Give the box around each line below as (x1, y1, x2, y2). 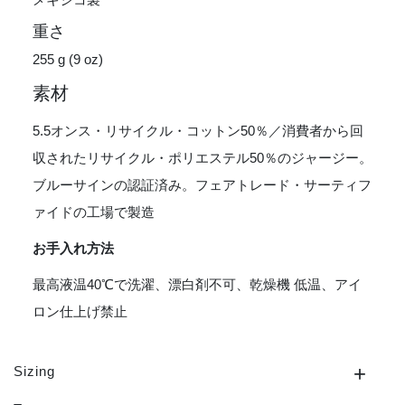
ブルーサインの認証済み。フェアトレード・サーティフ (33, 177, 372, 193)
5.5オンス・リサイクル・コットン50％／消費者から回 (33, 123, 363, 139)
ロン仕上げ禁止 (33, 304, 127, 320)
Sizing (14, 363, 55, 380)
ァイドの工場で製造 (33, 204, 155, 221)
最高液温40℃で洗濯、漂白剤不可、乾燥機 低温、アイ (33, 277, 362, 293)
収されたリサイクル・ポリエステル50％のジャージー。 (33, 150, 372, 166)
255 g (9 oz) (33, 52, 103, 68)
